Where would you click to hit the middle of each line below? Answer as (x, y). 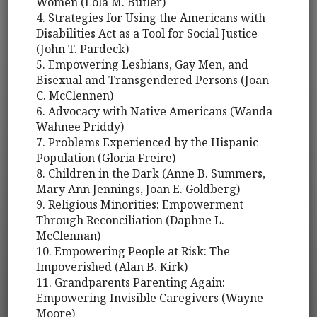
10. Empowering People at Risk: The (133, 252)
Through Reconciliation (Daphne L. (131, 220)
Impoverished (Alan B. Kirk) (112, 267)
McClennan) (69, 236)
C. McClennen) (75, 96)
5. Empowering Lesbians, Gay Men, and (143, 65)
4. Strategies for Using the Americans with (151, 18)
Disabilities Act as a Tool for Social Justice (147, 34)
